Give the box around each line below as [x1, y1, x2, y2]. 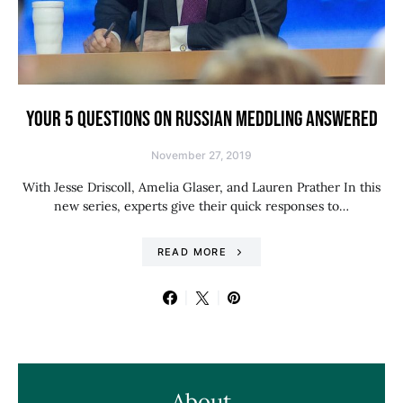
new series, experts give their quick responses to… [54, 198, 349, 214]
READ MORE [157, 246, 227, 258]
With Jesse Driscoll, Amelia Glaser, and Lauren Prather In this [22, 179, 381, 195]
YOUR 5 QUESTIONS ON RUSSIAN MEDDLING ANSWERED [25, 106, 378, 132]
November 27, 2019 [151, 148, 252, 162]
